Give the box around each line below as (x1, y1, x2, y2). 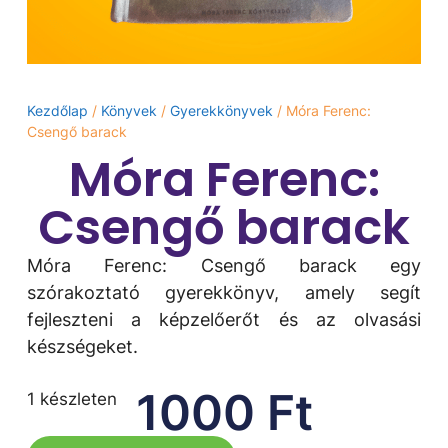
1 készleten (26, 389, 117, 410)
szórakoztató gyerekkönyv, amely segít (26, 282, 422, 304)
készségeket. (26, 336, 138, 358)
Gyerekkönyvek (169, 102, 273, 120)
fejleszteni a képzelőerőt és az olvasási (26, 309, 422, 331)
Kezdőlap (26, 102, 88, 120)
